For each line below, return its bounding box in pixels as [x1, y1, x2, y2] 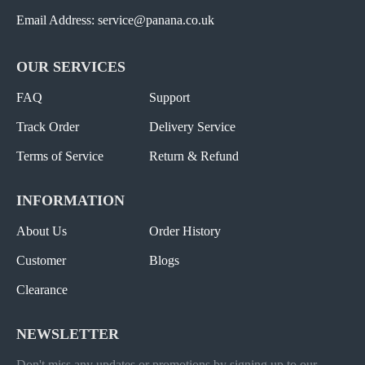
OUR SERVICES [16, 59, 125, 76]
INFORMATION [16, 192, 125, 209]
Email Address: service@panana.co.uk [16, 13, 214, 28]
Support [149, 90, 191, 105]
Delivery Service [149, 120, 236, 134]
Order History [149, 224, 222, 239]
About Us [16, 224, 67, 239]
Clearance [16, 283, 68, 297]
